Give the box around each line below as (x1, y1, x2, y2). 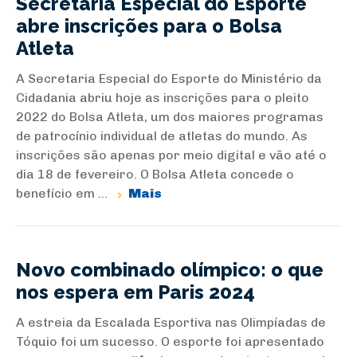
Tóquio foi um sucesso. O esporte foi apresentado (16, 334, 324, 349)
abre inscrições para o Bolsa (16, 14, 282, 37)
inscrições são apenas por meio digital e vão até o (16, 147, 327, 163)
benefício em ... (16, 186, 111, 201)
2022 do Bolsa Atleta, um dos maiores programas (16, 109, 324, 124)
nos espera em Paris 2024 (16, 280, 255, 304)
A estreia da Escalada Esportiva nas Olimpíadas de (16, 315, 326, 330)
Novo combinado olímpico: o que (16, 258, 324, 281)
